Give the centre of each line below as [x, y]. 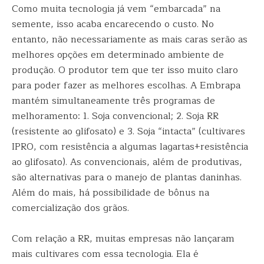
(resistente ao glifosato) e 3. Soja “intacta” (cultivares [128, 131]
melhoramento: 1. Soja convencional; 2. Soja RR [115, 116]
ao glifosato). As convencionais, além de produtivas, [127, 162]
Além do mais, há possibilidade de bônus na [110, 193]
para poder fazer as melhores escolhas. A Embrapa [126, 85]
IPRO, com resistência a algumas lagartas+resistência [130, 147]
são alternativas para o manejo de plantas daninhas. [127, 177]
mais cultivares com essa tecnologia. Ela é [105, 254]
